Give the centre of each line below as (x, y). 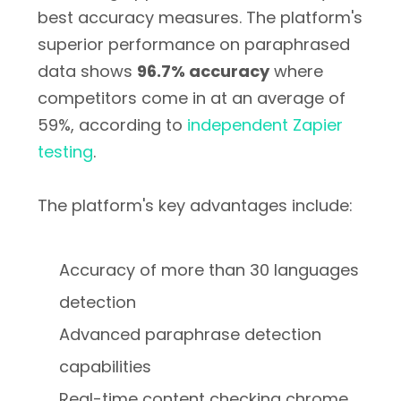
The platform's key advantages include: (195, 205)
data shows (87, 71)
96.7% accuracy (203, 71)
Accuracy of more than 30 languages (209, 270)
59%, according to (112, 125)
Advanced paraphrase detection (191, 334)
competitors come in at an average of (192, 98)
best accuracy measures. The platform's (200, 17)
